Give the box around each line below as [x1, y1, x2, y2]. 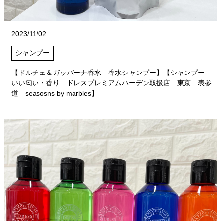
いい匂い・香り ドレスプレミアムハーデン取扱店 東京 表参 [11, 78, 212, 87]
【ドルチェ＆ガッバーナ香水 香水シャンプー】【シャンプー [11, 68, 212, 76]
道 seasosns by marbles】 [11, 89, 98, 97]
